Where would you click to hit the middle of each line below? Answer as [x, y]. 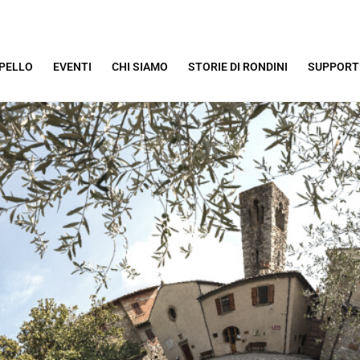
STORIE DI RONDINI [238, 67]
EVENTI [72, 67]
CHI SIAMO [140, 67]
